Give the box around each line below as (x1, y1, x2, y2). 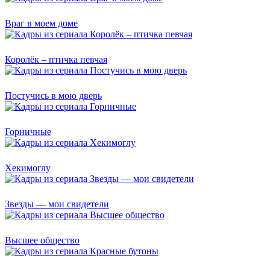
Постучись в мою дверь (5, 90, 102, 101)
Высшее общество (5, 234, 80, 245)
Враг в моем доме (5, 17, 78, 28)
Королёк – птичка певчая (5, 54, 107, 64)
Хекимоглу (5, 162, 51, 173)
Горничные (5, 126, 51, 137)
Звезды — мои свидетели (5, 198, 109, 209)
